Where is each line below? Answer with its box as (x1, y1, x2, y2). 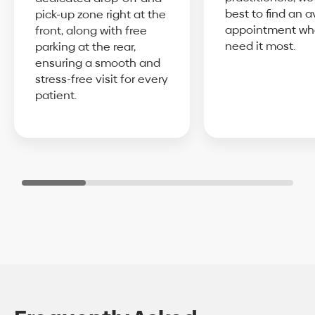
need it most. (225, 38, 295, 55)
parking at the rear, (35, 39, 136, 56)
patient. (35, 87, 77, 104)
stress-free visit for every (35, 71, 168, 88)
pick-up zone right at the (35, 6, 166, 23)
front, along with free (35, 22, 147, 39)
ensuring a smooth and (35, 55, 160, 72)
